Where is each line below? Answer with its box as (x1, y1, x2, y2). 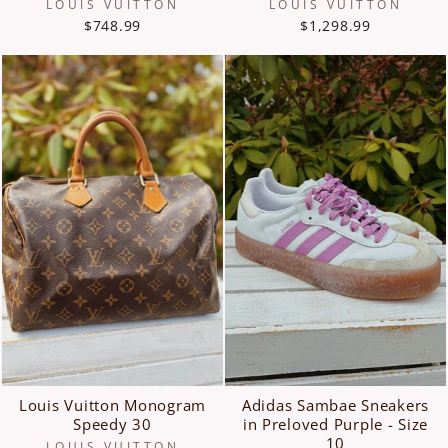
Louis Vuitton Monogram (18, 395, 207, 415)
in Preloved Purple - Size (242, 414, 429, 434)
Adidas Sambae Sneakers (241, 395, 430, 415)
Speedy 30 (73, 414, 152, 434)
